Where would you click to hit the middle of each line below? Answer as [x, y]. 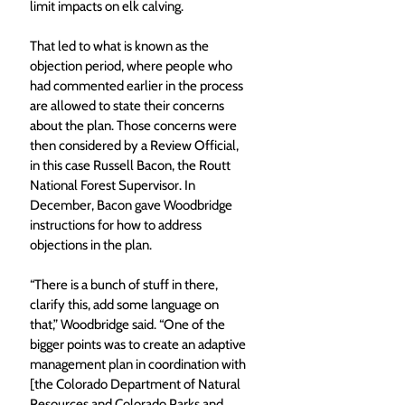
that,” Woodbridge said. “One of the [129, 325]
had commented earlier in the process [138, 86]
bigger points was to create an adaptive [139, 345]
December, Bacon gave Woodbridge [132, 206]
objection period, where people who [132, 66]
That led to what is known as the [121, 47]
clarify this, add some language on [126, 305]
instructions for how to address [117, 226]
